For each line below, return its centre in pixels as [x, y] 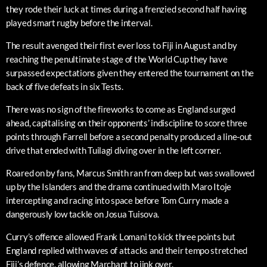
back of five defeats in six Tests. [65, 87]
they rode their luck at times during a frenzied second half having [127, 9]
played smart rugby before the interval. [79, 23]
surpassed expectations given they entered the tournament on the [130, 73]
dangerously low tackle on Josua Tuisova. [83, 214]
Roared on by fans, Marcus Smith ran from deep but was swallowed [130, 173]
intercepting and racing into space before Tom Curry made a [117, 201]
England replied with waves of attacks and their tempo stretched [127, 251]
